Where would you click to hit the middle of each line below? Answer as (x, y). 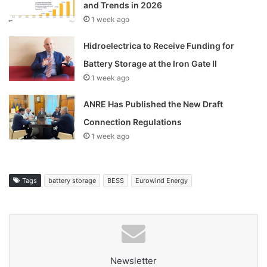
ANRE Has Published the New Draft (153, 104)
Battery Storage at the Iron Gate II (150, 63)
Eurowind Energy (162, 180)
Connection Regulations (133, 122)
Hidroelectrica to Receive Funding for (159, 45)
